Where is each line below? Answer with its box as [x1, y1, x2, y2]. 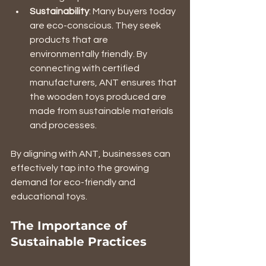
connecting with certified [30, 63, 141, 73]
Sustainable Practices [11, 234, 147, 249]
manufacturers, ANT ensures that [30, 77, 179, 87]
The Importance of [11, 218, 131, 233]
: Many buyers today [89, 6, 178, 16]
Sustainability [30, 6, 89, 16]
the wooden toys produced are [30, 91, 168, 102]
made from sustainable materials [30, 106, 175, 116]
